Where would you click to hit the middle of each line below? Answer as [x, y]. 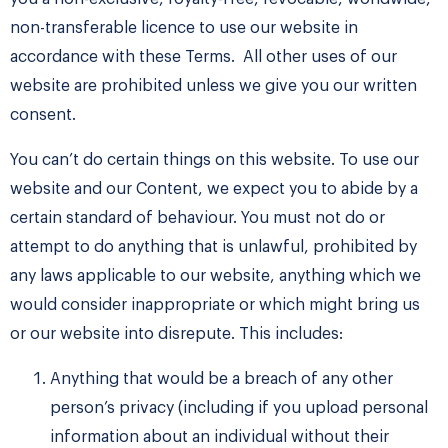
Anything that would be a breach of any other [221, 379]
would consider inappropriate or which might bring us [215, 305]
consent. [43, 115]
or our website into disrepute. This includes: [176, 334]
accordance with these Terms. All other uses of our [203, 57]
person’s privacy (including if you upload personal [239, 408]
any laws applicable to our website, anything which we [215, 276]
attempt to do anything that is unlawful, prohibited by [213, 247]
